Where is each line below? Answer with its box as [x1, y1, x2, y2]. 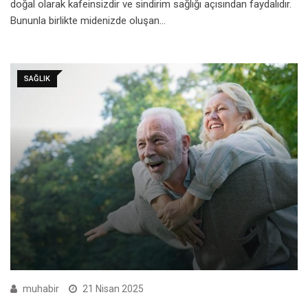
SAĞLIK [24, 74, 50, 83]
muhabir [23, 283, 59, 295]
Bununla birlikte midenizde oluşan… [10, 14, 166, 27]
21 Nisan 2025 [82, 283, 144, 295]
